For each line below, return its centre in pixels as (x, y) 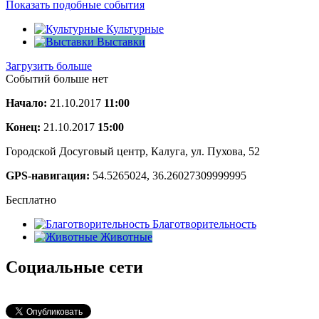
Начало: (26, 103)
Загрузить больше (49, 66)
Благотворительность (204, 224)
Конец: (23, 127)
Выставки (121, 41)
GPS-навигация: (49, 175)
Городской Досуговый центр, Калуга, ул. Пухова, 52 (133, 151)
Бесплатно (31, 199)
